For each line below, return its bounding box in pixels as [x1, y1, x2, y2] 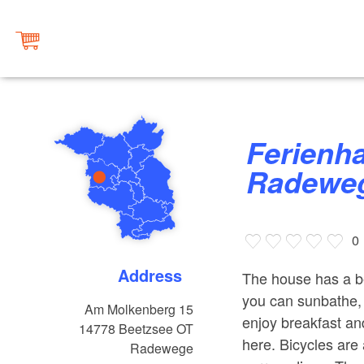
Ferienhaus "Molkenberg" [246, 132, 265, 173]
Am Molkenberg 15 [84, 300, 194, 319]
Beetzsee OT [119, 319, 194, 339]
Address [129, 263, 183, 288]
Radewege [130, 339, 194, 358]
